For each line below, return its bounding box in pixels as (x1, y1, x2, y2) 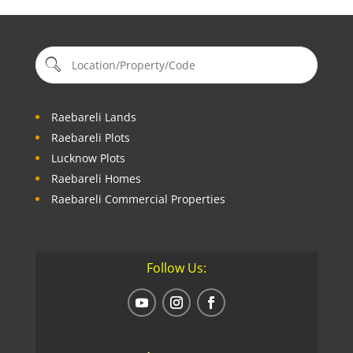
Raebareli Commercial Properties (50, 191, 225, 207)
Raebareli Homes (50, 171, 141, 187)
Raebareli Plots (50, 130, 130, 146)
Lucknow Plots (50, 150, 125, 166)
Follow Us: (146, 259, 206, 277)
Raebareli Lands (50, 110, 136, 125)
